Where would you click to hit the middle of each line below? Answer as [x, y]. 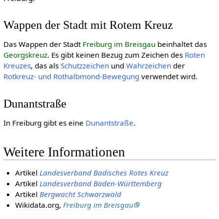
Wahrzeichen [148, 66]
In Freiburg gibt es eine [44, 123]
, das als [45, 66]
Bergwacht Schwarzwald [81, 194]
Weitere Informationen [64, 152]
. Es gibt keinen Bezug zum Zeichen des [116, 55]
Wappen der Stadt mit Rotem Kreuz [88, 25]
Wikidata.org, [39, 205]
